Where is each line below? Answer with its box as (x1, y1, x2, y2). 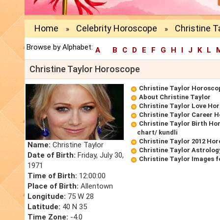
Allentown (79, 182, 113, 191)
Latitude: (27, 202, 60, 212)
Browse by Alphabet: (27, 43, 93, 52)
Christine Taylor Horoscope (29, 64, 140, 75)
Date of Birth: (27, 151, 76, 160)
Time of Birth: (27, 171, 77, 181)
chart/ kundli (137, 129, 178, 137)
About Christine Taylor (139, 93, 211, 101)
